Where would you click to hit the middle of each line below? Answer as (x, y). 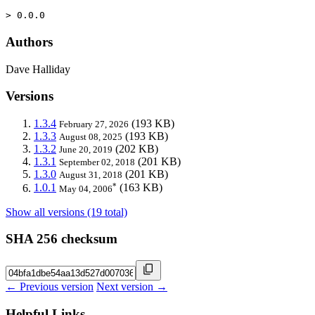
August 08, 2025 (91, 137)
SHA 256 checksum (62, 239)
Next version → (132, 286)
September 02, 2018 (97, 162)
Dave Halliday (38, 69)
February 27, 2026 (94, 124)
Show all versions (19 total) (66, 212)
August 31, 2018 (91, 175)
